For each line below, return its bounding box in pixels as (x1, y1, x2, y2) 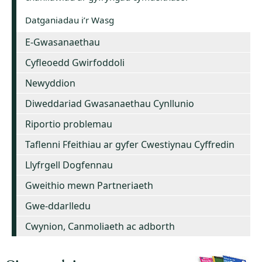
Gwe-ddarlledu (25, 199, 91, 212)
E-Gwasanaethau (25, 35, 100, 49)
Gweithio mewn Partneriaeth (25, 178, 153, 192)
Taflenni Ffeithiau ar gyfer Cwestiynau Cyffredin (25, 137, 235, 151)
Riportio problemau (25, 117, 112, 130)
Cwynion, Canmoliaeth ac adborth (25, 219, 175, 233)
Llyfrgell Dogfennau (25, 158, 113, 171)
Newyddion (25, 76, 75, 89)
